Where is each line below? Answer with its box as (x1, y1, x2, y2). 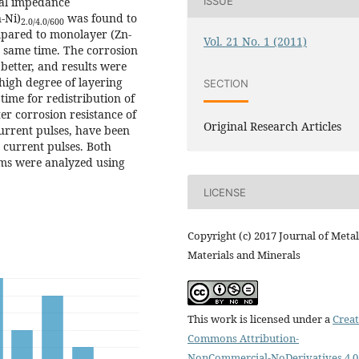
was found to (64, 10, 137, 26)
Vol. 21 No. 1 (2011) (204, 34, 308, 50)
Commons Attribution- (188, 330, 299, 345)
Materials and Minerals (188, 247, 301, 262)
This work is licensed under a (188, 311, 333, 326)
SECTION (204, 76, 249, 90)
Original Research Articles (204, 119, 342, 135)
